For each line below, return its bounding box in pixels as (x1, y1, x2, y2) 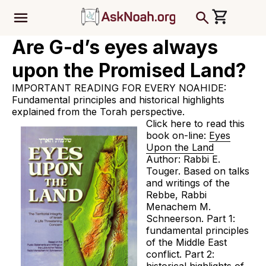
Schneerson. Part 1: (146, 213, 235, 224)
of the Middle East (146, 236, 227, 248)
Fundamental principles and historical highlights (12, 94, 224, 106)
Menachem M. (146, 201, 211, 213)
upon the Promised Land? (12, 59, 246, 82)
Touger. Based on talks (146, 165, 249, 177)
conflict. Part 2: (146, 248, 214, 260)
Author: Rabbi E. (146, 153, 220, 165)
